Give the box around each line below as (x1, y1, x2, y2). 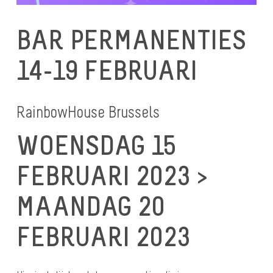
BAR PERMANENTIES (16, 22, 246, 57)
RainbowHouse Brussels (16, 101, 160, 122)
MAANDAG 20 (16, 189, 165, 224)
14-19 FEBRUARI (16, 52, 197, 87)
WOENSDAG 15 (16, 128, 176, 163)
